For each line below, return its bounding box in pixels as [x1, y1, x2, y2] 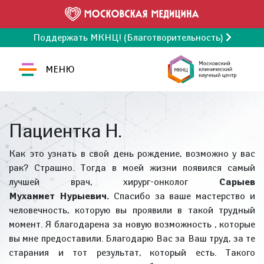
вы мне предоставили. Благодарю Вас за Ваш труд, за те [9, 233, 255, 244]
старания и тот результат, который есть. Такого [9, 247, 255, 258]
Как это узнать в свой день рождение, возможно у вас [9, 148, 255, 159]
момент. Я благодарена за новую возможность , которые [9, 219, 255, 230]
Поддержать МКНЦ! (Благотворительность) [32, 32, 226, 43]
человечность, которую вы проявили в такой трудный [9, 204, 255, 216]
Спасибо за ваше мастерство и [108, 190, 256, 202]
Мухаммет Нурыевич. [9, 190, 109, 202]
